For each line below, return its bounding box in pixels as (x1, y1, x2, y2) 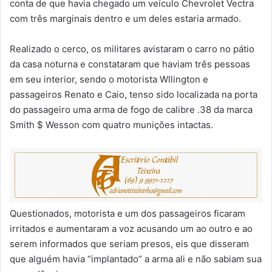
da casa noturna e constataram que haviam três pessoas (10, 58, 250, 70)
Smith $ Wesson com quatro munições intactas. (10, 118, 213, 131)
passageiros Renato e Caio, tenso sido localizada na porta (10, 88, 257, 100)
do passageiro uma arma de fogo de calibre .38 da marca (10, 103, 253, 115)
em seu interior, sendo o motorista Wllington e (10, 73, 208, 85)
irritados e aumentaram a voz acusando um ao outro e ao (10, 223, 253, 235)
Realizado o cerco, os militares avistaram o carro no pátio (10, 42, 254, 55)
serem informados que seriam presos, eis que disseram (10, 238, 249, 250)
